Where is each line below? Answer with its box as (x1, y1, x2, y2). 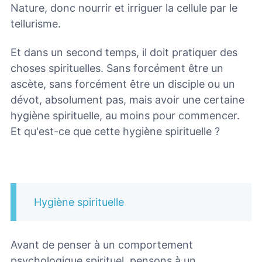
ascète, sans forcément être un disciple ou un (11, 77, 235, 90)
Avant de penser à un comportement (11, 239, 193, 251)
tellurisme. (11, 17, 61, 30)
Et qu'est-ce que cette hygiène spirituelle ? (11, 125, 220, 137)
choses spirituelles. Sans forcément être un (11, 61, 223, 74)
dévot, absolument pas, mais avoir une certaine (11, 93, 244, 106)
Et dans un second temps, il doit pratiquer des (11, 46, 237, 58)
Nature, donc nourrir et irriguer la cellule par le (11, 1, 237, 14)
